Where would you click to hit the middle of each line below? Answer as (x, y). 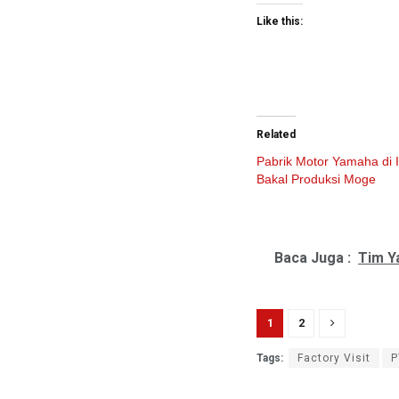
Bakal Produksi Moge (316, 179)
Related (276, 135)
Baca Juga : (313, 258)
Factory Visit (334, 358)
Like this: (280, 22)
